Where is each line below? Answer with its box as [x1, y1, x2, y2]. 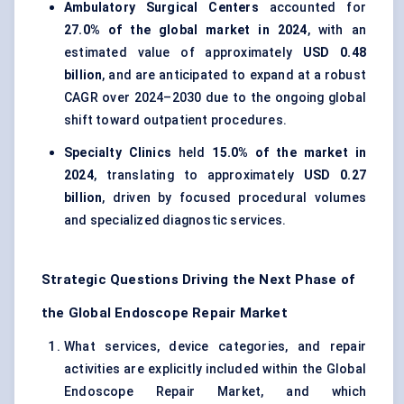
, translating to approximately [93, 168, 304, 183]
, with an [307, 23, 366, 38]
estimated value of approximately [64, 45, 303, 60]
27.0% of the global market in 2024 [64, 23, 308, 38]
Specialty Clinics [64, 145, 171, 161]
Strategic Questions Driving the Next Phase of [41, 271, 355, 289]
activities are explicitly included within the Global [64, 362, 366, 377]
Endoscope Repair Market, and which [64, 384, 366, 399]
